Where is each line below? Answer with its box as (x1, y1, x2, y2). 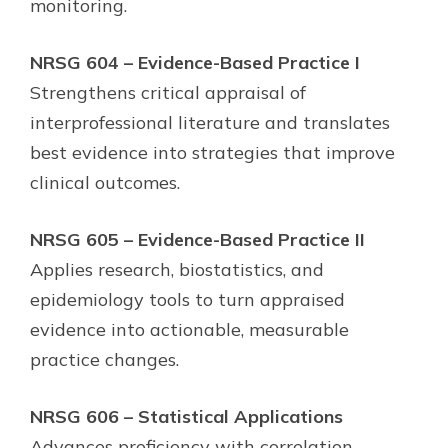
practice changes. (30, 347, 179, 371)
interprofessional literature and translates (30, 110, 390, 134)
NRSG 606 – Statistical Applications (30, 404, 343, 428)
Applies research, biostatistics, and (30, 257, 324, 281)
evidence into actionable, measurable (30, 317, 349, 341)
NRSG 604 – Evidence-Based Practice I (30, 50, 360, 74)
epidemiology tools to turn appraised (30, 287, 345, 311)
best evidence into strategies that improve (30, 140, 395, 164)
